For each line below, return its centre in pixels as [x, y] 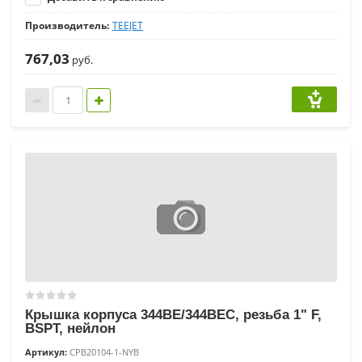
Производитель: [67, 26]
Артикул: [46, 352]
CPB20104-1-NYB [103, 352]
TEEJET [128, 26]
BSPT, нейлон [70, 329]
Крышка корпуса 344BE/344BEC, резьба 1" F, [173, 315]
